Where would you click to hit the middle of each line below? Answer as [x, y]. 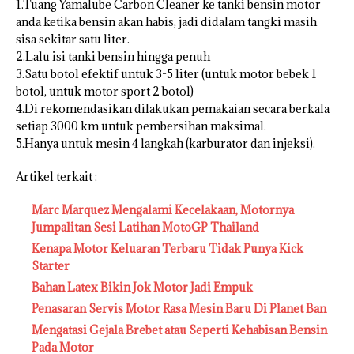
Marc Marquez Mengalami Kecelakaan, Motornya [163, 209]
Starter [51, 265]
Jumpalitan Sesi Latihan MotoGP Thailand [145, 227]
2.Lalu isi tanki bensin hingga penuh [113, 56]
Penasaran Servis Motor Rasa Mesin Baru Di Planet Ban [179, 308]
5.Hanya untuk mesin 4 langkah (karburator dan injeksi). [166, 143]
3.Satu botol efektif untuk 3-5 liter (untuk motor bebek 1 [166, 73]
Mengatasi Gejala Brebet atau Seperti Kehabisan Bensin [179, 330]
